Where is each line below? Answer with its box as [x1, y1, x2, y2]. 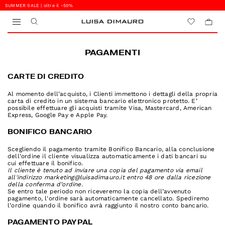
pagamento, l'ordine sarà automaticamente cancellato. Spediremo [8, 195, 209, 202]
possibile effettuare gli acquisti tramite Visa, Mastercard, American [8, 104, 212, 111]
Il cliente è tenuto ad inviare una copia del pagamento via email [8, 167, 202, 174]
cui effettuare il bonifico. [8, 160, 83, 167]
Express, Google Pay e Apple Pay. [8, 111, 108, 119]
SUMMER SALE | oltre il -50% [5, 3, 73, 8]
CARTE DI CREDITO [8, 73, 84, 80]
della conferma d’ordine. [8, 181, 83, 188]
